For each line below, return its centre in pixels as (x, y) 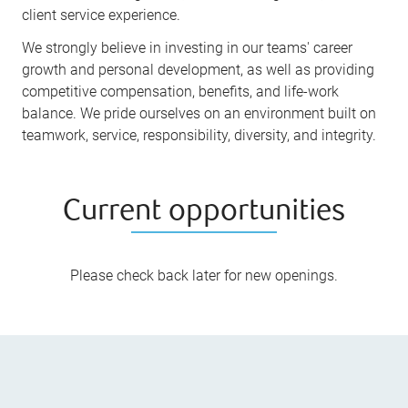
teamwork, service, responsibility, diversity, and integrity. (199, 135)
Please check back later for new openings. (204, 275)
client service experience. (102, 15)
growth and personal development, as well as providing (199, 69)
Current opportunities (204, 212)
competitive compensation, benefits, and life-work (181, 91)
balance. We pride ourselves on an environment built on (199, 113)
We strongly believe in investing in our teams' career (188, 47)
